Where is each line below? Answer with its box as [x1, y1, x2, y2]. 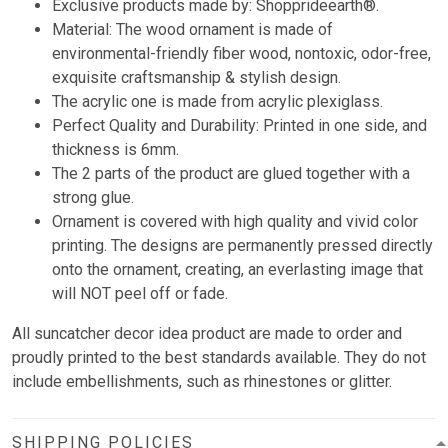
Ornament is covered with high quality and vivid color [52, 212, 418, 232]
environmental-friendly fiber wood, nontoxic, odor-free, [52, 44, 431, 64]
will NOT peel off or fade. [52, 284, 228, 304]
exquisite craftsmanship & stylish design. [52, 68, 341, 88]
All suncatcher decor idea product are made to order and [12, 324, 402, 344]
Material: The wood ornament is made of [52, 20, 333, 40]
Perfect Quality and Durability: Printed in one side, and [52, 116, 427, 136]
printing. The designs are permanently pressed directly [52, 236, 433, 256]
